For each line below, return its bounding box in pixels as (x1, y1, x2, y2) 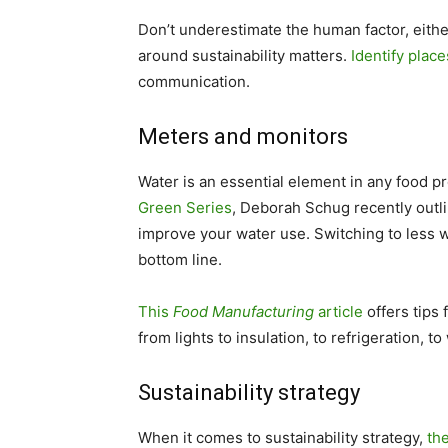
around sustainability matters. (138, 46, 351, 65)
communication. (138, 72, 250, 91)
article (314, 302, 363, 321)
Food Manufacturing (173, 302, 314, 321)
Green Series (138, 198, 232, 217)
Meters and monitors (138, 124, 348, 149)
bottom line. (138, 250, 222, 269)
